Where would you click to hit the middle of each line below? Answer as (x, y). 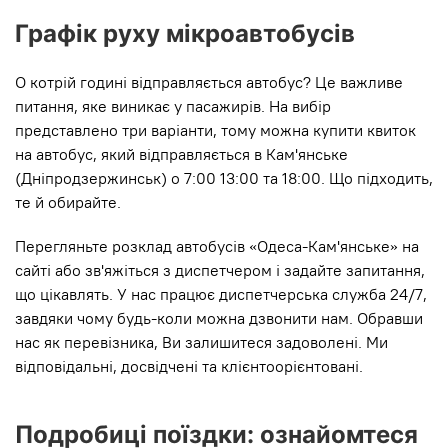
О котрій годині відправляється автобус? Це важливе (209, 82)
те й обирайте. (68, 202)
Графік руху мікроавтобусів (185, 34)
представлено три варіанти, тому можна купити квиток (215, 130)
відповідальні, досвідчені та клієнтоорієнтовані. (189, 366)
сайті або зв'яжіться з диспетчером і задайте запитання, (220, 270)
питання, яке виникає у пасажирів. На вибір (173, 106)
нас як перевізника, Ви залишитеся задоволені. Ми (201, 342)
